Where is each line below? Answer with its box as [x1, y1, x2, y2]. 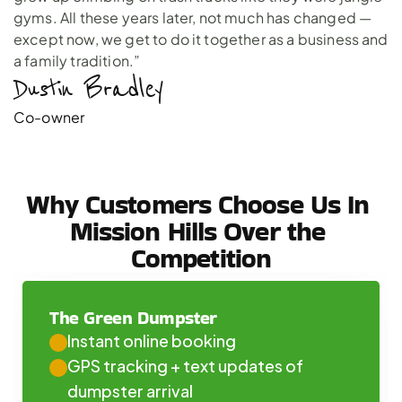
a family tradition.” [13, 51, 141, 70]
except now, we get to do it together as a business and [13, 30, 389, 48]
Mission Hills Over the [69, 213, 326, 250]
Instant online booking [67, 327, 236, 353]
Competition [130, 240, 272, 277]
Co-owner [13, 108, 85, 127]
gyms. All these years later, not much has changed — [13, 8, 372, 27]
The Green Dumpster [49, 305, 217, 330]
